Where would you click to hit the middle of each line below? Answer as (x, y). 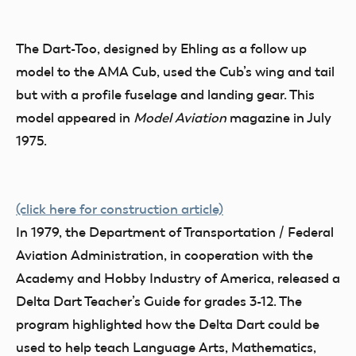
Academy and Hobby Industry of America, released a (178, 278)
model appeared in (75, 118)
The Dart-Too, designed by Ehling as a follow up (161, 48)
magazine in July (279, 118)
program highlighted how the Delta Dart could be (168, 324)
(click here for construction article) (120, 209)
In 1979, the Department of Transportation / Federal (175, 232)
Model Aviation (180, 118)
